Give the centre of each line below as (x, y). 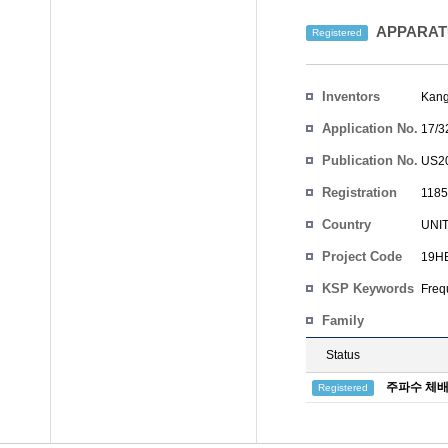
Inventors (351, 96)
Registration (359, 192)
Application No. (370, 128)
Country (346, 224)
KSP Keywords (368, 288)
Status (343, 355)
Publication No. (370, 160)
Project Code (362, 256)
